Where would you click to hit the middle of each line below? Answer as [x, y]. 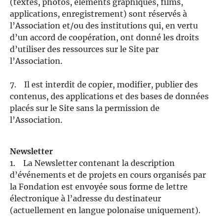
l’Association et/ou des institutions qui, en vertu [104, 26]
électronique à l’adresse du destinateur [85, 198]
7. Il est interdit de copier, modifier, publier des [104, 84]
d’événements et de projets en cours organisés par [108, 175]
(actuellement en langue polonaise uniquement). [105, 210]
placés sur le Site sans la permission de [85, 108]
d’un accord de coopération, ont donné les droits [104, 37]
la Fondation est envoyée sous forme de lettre [99, 187]
